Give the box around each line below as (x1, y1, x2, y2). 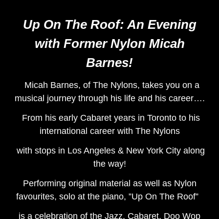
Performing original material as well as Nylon (22, 178, 197, 189)
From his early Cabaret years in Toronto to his (22, 113, 200, 123)
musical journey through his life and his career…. (14, 93, 205, 104)
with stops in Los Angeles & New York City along (17, 146, 205, 156)
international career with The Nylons (39, 126, 180, 136)
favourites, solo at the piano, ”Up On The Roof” (16, 192, 201, 202)
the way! (93, 159, 126, 169)
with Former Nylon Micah (34, 36, 185, 51)
